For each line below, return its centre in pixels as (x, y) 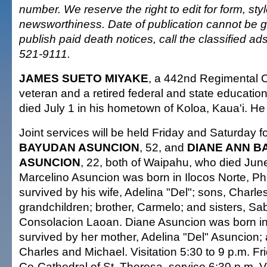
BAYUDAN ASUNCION (79, 147)
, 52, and (163, 147)
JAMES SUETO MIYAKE (84, 78)
